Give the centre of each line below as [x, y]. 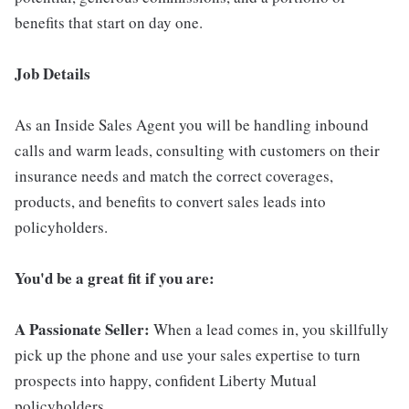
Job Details [52, 74]
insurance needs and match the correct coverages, [174, 176]
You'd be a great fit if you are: [115, 278]
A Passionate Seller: [84, 330]
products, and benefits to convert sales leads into [170, 202]
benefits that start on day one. [109, 23]
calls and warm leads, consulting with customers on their [197, 151]
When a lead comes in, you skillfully [271, 330]
